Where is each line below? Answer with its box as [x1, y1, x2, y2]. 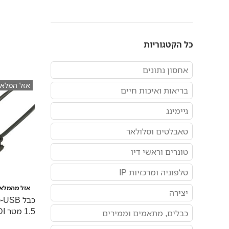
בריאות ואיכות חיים [121, 85, 188, 96]
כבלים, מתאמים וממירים [102, 208, 188, 219]
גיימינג [166, 105, 188, 117]
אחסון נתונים [143, 64, 188, 76]
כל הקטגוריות [144, 39, 193, 50]
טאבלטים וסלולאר [126, 126, 188, 137]
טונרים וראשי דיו [131, 146, 188, 157]
